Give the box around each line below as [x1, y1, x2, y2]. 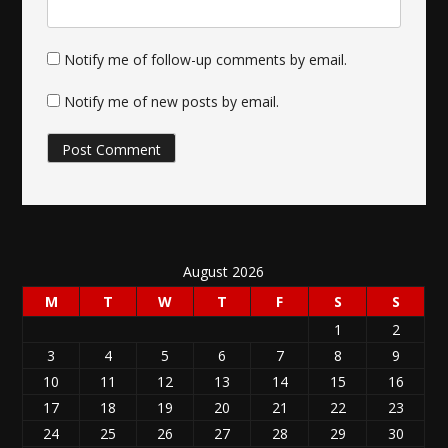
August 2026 [183, 262, 265, 282]
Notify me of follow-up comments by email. [64, 50, 348, 70]
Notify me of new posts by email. [64, 92, 280, 112]
